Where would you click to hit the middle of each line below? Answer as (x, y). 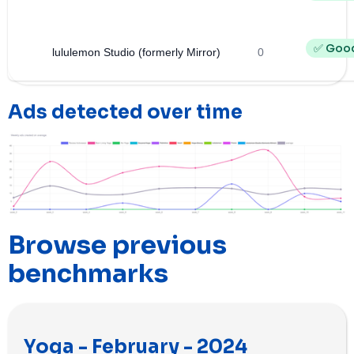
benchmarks (88, 274)
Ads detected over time (125, 113)
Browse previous (117, 245)
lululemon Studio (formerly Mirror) (136, 53)
